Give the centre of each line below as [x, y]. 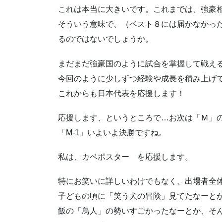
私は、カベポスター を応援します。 [125, 157]
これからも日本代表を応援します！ [121, 93]
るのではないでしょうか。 [106, 39]
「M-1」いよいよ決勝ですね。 [112, 132]
